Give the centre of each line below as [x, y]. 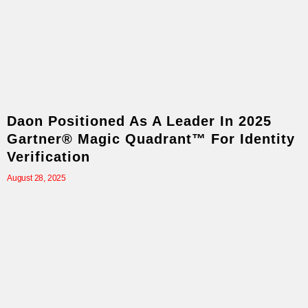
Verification [48, 157]
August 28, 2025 [36, 178]
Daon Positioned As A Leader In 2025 [139, 121]
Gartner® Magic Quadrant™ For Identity [151, 139]
